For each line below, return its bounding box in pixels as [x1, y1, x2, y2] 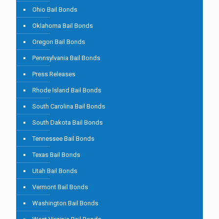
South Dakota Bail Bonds [32, 119, 103, 127]
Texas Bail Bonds [32, 151, 80, 159]
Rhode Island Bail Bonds [32, 87, 101, 94]
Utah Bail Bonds [32, 167, 77, 175]
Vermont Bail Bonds [32, 183, 88, 191]
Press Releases [32, 70, 75, 78]
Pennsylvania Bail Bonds [32, 54, 100, 62]
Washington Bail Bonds [32, 199, 98, 207]
